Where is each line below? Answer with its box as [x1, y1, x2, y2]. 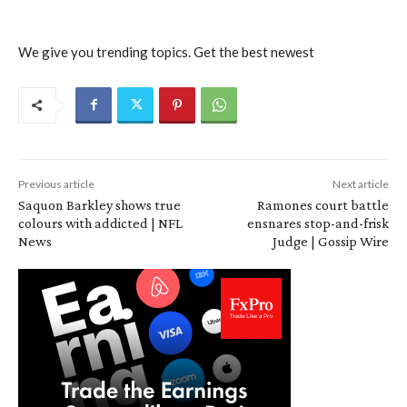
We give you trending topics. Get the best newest [18, 43, 314, 60]
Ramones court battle [256, 196, 389, 213]
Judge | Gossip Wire [272, 233, 389, 249]
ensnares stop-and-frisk [246, 214, 389, 231]
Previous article [18, 176, 94, 191]
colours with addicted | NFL [18, 214, 183, 231]
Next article [332, 176, 389, 191]
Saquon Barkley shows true [18, 196, 181, 213]
